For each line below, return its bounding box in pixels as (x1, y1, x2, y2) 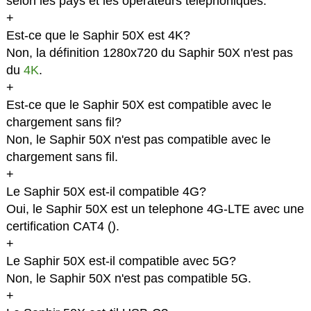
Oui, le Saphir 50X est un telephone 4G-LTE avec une (6, 202, 304, 217)
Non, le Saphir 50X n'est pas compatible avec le (6, 133, 271, 147)
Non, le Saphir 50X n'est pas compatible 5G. (6, 271, 251, 286)
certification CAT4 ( (6, 219, 112, 234)
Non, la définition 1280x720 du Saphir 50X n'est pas (6, 46, 293, 60)
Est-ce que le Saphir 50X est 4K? (6, 28, 190, 43)
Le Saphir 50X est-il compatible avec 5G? (6, 254, 236, 269)
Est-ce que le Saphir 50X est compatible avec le (6, 98, 271, 112)
